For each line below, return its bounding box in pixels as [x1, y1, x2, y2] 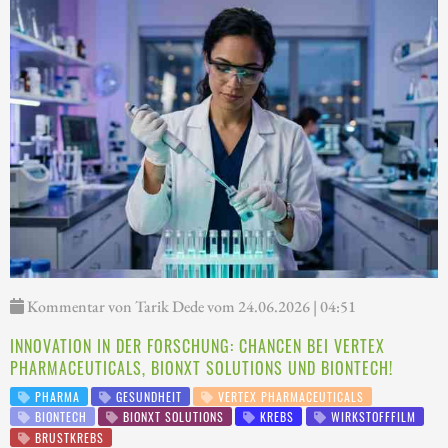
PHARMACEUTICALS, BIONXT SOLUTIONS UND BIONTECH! [10, 355, 393, 380]
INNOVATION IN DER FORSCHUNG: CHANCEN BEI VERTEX [10, 333, 385, 358]
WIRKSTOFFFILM [326, 408, 416, 426]
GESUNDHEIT [112, 387, 183, 405]
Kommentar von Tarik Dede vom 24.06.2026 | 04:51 [24, 295, 356, 317]
